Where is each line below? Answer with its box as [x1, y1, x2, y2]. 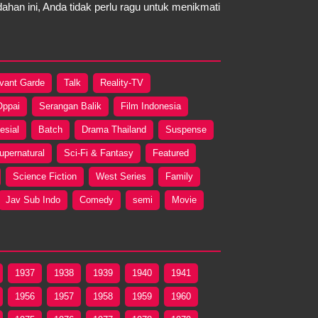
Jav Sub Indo [6, 194, 60, 205]
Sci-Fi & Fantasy [64, 147, 133, 158]
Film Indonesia [121, 100, 181, 111]
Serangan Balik [39, 100, 102, 111]
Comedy [79, 194, 114, 205]
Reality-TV [100, 77, 143, 88]
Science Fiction [13, 170, 77, 182]
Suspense [165, 124, 207, 135]
